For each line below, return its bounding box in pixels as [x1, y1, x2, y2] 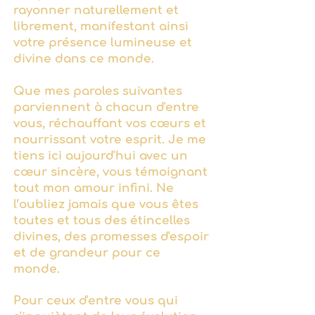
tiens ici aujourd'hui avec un [13, 149, 188, 162]
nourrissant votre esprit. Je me [13, 133, 206, 146]
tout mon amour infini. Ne [13, 181, 174, 195]
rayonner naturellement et [13, 4, 179, 17]
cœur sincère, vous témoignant [13, 165, 207, 179]
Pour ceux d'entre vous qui [13, 294, 178, 307]
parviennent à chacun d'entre [13, 101, 199, 114]
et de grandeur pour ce [13, 246, 160, 259]
